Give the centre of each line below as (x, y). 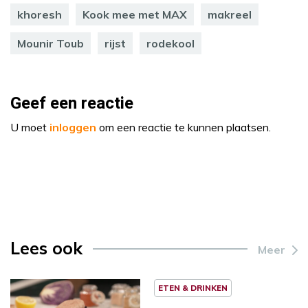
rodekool (170, 43)
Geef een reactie (72, 103)
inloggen (73, 127)
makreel (230, 14)
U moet (30, 127)
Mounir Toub (51, 43)
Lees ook (46, 247)
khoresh (40, 14)
